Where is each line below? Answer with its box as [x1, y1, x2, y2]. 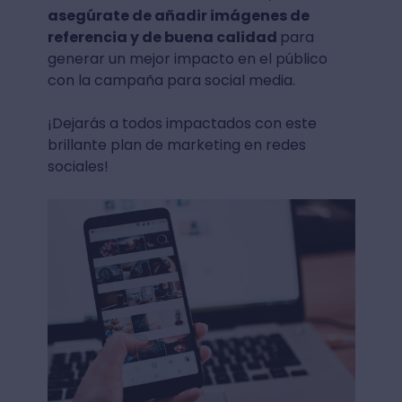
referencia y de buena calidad [47, 26, 280, 48]
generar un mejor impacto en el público [47, 48, 328, 69]
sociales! [47, 155, 109, 177]
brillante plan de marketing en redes [47, 134, 306, 155]
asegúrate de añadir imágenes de [47, 4, 310, 26]
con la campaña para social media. [47, 69, 299, 91]
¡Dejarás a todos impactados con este [47, 112, 317, 134]
